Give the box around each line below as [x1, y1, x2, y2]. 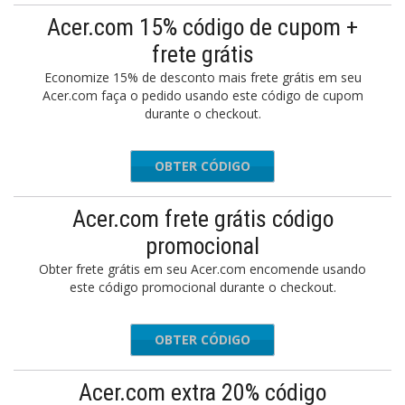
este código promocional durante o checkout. [69, 278, 336, 296]
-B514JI [221, 331, 264, 348]
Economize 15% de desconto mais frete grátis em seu [43, 69, 362, 86]
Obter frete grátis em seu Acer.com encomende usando [39, 260, 366, 278]
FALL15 [220, 157, 264, 174]
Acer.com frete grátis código [71, 205, 334, 232]
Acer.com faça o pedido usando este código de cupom [42, 87, 363, 104]
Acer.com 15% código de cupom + [47, 14, 358, 41]
